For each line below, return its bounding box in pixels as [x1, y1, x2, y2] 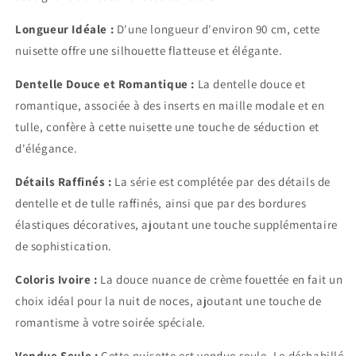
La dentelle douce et [195, 76, 306, 92]
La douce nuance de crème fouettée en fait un [97, 272, 343, 288]
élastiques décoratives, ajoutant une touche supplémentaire [15, 217, 338, 233]
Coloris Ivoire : [15, 272, 98, 288]
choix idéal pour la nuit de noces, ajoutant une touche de [15, 293, 322, 309]
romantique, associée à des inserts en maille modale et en [15, 98, 325, 114]
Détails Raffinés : [15, 174, 112, 190]
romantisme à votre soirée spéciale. [15, 315, 207, 331]
